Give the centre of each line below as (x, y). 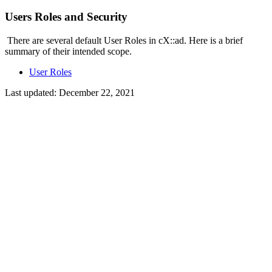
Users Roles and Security (66, 16)
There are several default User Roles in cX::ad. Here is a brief (124, 40)
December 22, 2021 (97, 92)
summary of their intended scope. (68, 51)
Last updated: (32, 92)
